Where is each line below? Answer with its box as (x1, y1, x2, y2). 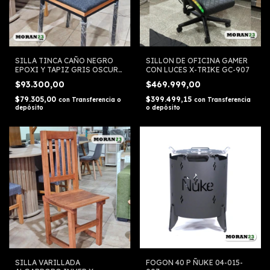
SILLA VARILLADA (15, 257, 80, 267)
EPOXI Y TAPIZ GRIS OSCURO (15, 65, 124, 75)
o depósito (145, 104, 180, 112)
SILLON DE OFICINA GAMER (145, 56, 248, 66)
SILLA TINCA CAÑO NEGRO (15, 56, 113, 66)
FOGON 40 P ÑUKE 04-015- (145, 257, 243, 267)
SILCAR (15, 74, 42, 84)
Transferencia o (72, 96, 121, 104)
